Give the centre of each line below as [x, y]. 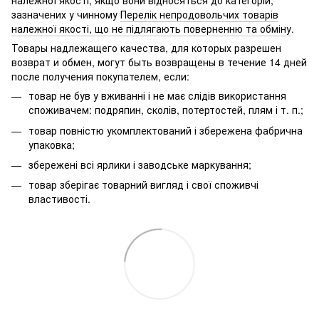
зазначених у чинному [66, 15]
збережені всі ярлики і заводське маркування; [140, 164]
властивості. [59, 199]
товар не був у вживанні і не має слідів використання [157, 96]
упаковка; [52, 144]
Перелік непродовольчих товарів [199, 15]
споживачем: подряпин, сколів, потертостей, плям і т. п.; [166, 110]
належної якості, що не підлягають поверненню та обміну [151, 29]
